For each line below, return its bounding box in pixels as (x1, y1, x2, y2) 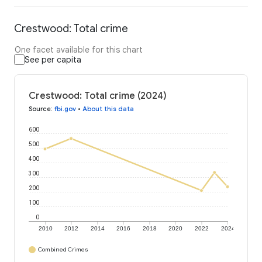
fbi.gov (54, 105, 76, 113)
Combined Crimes (38, 246, 88, 254)
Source (29, 105, 51, 113)
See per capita (25, 54, 81, 65)
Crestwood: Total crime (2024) (29, 90, 167, 102)
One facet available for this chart (15, 44, 143, 56)
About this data (82, 105, 134, 113)
